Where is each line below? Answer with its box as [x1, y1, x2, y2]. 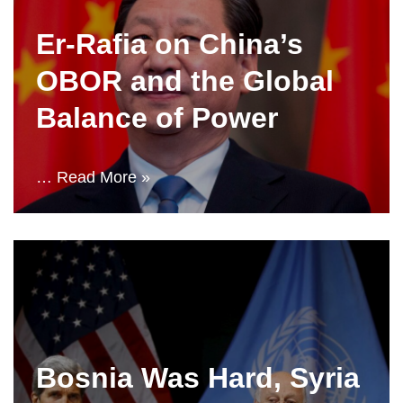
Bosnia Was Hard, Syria [36, 362, 360, 394]
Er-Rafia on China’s [36, 28, 303, 60]
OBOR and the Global [36, 65, 334, 97]
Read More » [57, 168, 150, 186]
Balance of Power [36, 102, 278, 134]
